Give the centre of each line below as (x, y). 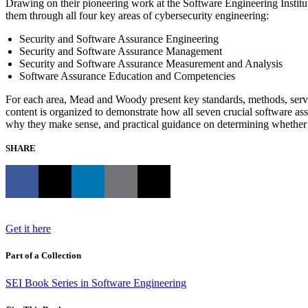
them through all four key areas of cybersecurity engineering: (137, 16)
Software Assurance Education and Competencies (127, 76)
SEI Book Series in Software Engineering (96, 283)
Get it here (28, 229)
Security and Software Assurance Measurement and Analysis (151, 64)
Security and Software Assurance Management (121, 52)
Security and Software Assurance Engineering (119, 39)
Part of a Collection (43, 256)
